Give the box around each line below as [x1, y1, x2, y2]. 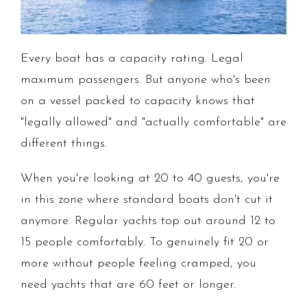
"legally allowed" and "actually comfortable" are [21, 116, 286, 130]
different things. [21, 137, 107, 151]
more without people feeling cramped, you [21, 257, 256, 271]
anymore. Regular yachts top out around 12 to [21, 214, 275, 228]
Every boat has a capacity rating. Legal [21, 52, 243, 66]
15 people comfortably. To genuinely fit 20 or [21, 236, 269, 249]
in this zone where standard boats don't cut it [21, 193, 273, 207]
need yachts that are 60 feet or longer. [21, 278, 240, 292]
